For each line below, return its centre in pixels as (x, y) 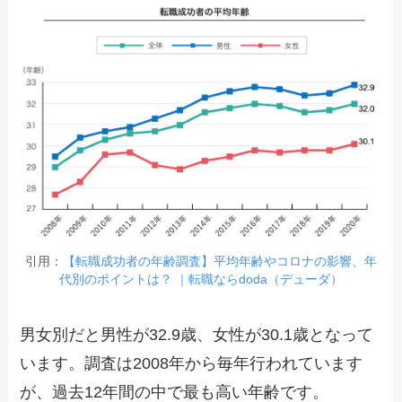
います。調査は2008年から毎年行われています (192, 363)
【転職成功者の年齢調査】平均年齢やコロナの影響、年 (220, 262)
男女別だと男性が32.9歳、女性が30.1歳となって (197, 334)
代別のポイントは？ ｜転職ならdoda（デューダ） (201, 280)
